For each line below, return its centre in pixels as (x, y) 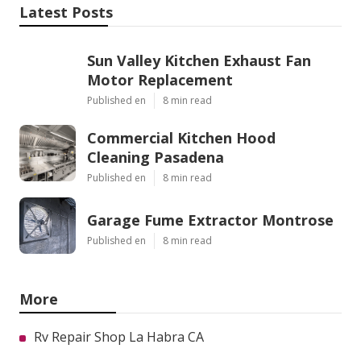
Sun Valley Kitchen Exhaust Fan (199, 61)
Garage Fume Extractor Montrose (210, 220)
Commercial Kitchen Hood (181, 138)
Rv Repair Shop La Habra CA (119, 337)
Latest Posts (66, 12)
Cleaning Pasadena (156, 158)
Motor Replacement (160, 80)
